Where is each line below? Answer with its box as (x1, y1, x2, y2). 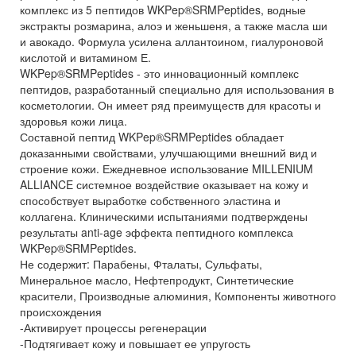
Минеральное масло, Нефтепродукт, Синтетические (20, 272, 294, 288)
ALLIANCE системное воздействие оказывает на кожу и (20, 176, 308, 192)
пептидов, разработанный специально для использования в (20, 81, 334, 97)
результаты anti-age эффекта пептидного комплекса (20, 224, 293, 240)
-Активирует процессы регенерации (20, 319, 207, 335)
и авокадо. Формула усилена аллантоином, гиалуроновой (20, 33, 323, 49)
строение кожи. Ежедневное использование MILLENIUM (20, 161, 313, 176)
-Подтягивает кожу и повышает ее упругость (20, 335, 250, 351)
